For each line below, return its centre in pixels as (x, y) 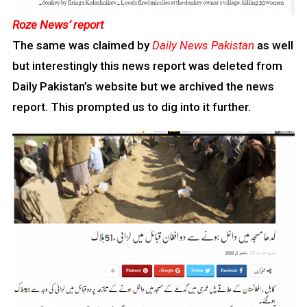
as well (273, 46)
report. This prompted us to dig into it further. (131, 107)
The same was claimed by (82, 46)
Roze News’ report (58, 25)
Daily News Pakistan (203, 46)
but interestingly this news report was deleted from (147, 66)
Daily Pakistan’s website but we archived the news (143, 87)
